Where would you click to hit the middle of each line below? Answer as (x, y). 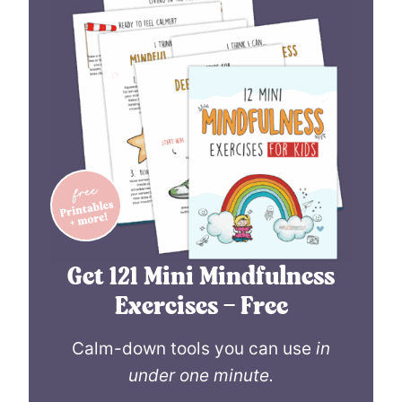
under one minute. (201, 375)
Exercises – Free (201, 307)
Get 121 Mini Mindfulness (201, 278)
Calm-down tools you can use (194, 348)
